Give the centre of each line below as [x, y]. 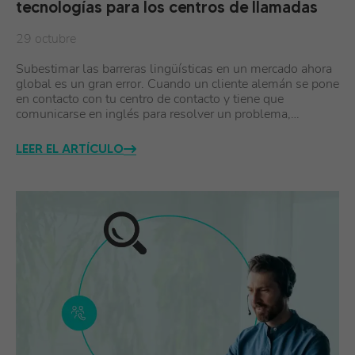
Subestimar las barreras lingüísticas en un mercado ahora [174, 69]
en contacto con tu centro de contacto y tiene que [150, 99]
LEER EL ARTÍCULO [70, 148]
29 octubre [46, 39]
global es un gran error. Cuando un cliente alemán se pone [177, 84]
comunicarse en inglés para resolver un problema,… [158, 114]
